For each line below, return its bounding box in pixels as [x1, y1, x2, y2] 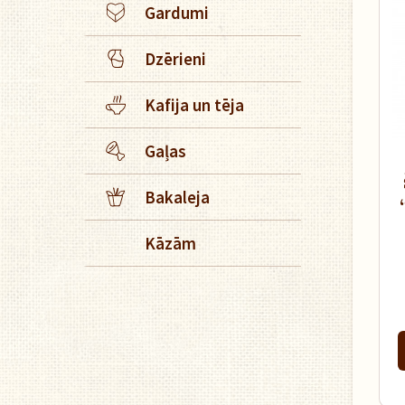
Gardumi [145, 2, 209, 24]
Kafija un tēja [145, 94, 244, 116]
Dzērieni [145, 48, 206, 70]
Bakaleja [145, 186, 210, 208]
